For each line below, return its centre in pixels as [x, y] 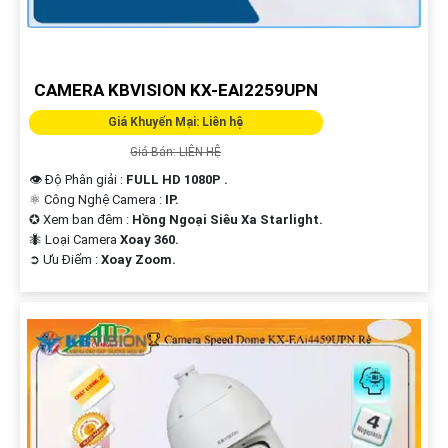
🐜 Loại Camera [74, 239]
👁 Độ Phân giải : [77, 179]
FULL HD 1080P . [176, 179]
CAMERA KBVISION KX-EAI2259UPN [175, 89]
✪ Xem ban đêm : [80, 219]
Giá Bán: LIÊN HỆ [176, 151]
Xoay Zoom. [138, 259]
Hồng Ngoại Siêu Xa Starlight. [227, 219]
